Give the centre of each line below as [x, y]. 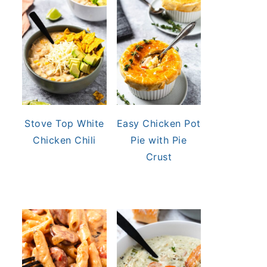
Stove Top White [64, 123]
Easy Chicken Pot [159, 123]
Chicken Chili [64, 140]
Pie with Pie [159, 140]
